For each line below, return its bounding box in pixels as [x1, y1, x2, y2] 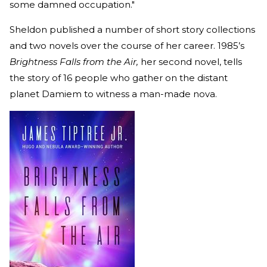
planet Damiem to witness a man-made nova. [10, 88, 219, 100]
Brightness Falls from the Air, [10, 55, 141, 67]
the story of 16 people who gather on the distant [10, 72, 228, 83]
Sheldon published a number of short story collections [10, 23, 255, 35]
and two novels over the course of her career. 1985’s [10, 39, 244, 51]
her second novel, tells [141, 55, 242, 67]
